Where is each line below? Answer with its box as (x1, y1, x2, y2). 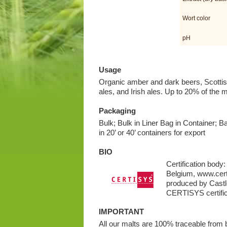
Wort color (182, 14, 210, 22)
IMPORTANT (98, 207, 144, 216)
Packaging (98, 106, 136, 115)
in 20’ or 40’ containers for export (98, 128, 205, 137)
